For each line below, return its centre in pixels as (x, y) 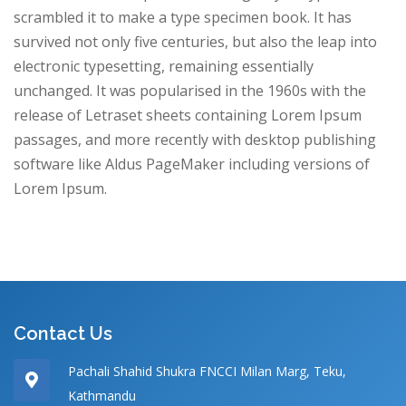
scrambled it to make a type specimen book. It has (183, 17)
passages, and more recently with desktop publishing (195, 139)
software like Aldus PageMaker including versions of (192, 164)
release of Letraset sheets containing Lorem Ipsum (188, 115)
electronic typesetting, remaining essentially (164, 66)
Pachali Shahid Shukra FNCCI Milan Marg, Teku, (207, 371)
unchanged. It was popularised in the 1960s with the (190, 90)
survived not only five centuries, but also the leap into (195, 41)
